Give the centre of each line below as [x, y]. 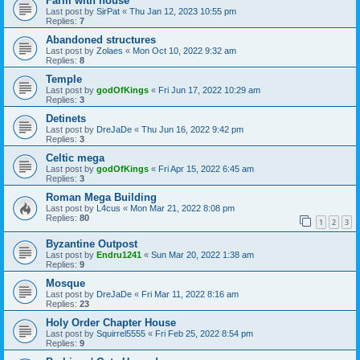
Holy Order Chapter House [111, 323]
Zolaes [110, 50]
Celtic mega [75, 157]
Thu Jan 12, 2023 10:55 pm [183, 11]
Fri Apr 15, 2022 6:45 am [206, 168]
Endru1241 [119, 255]
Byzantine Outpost [92, 244]
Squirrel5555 [121, 334]
